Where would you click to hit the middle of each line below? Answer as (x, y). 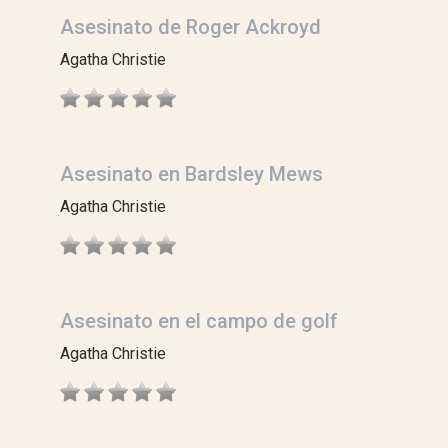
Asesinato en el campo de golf (199, 321)
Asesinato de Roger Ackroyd (190, 27)
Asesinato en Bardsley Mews (191, 174)
